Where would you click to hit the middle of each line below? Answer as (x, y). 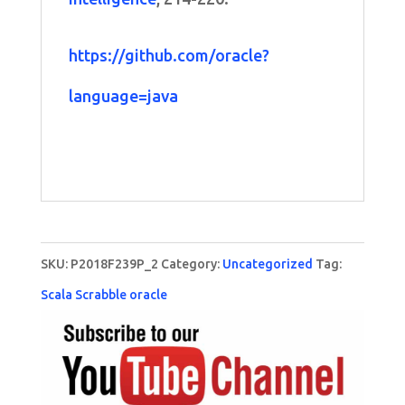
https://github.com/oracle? (169, 55)
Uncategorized (267, 264)
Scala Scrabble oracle (104, 294)
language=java (123, 95)
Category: (191, 264)
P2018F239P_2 (114, 264)
